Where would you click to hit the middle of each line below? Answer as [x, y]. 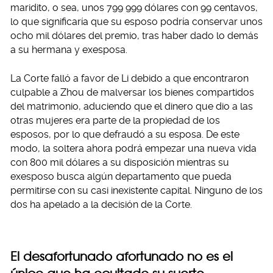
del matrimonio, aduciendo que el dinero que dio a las [132, 107]
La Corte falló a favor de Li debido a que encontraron [129, 79]
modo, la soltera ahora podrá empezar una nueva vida [133, 149]
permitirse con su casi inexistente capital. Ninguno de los [136, 191]
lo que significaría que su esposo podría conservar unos [136, 22]
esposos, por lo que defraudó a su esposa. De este [125, 135]
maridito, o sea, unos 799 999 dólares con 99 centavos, [134, 8]
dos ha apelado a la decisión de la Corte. [101, 205]
